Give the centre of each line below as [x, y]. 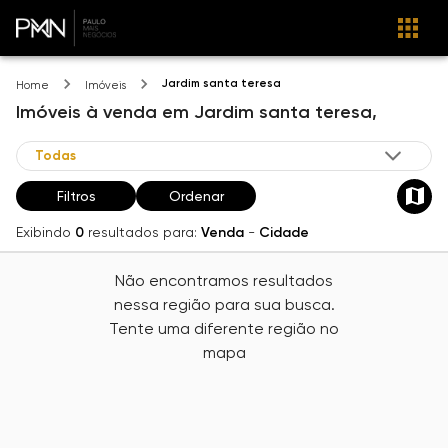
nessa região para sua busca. [224, 304]
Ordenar [196, 196]
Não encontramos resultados [224, 280]
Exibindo [43, 231]
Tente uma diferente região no [224, 328]
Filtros [76, 196]
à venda [121, 111]
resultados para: [142, 231]
